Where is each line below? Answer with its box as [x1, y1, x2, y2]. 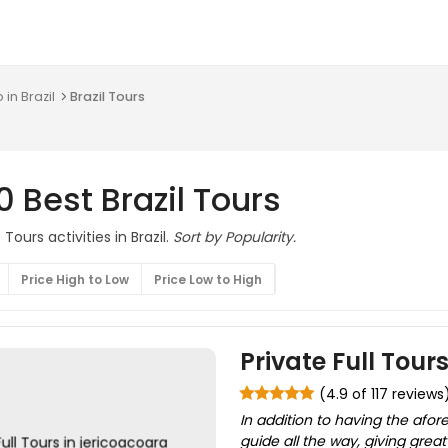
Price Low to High [154, 271, 262, 288]
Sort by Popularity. [173, 227, 296, 247]
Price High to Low [21, 271, 129, 288]
